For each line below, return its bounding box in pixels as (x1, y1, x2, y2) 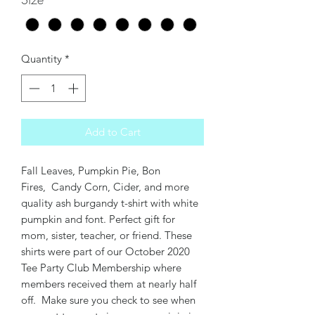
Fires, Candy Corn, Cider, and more (21, 179, 189, 193)
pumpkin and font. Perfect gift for (21, 212, 175, 226)
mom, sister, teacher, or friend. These (21, 228, 192, 242)
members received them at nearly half (21, 276, 196, 290)
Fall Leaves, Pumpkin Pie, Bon (21, 163, 160, 177)
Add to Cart (84, 124, 141, 139)
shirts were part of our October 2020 (21, 244, 190, 258)
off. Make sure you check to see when (21, 292, 195, 307)
